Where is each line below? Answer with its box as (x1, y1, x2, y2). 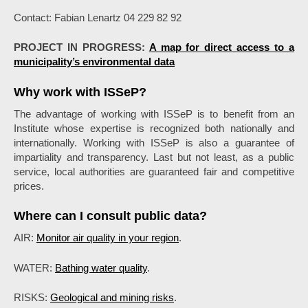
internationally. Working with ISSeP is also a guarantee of (14, 136, 294, 148)
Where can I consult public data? (14, 209, 207, 223)
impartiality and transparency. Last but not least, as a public (14, 151, 294, 163)
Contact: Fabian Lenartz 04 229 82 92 (14, 11, 181, 23)
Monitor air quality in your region (36, 232, 179, 244)
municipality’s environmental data (14, 56, 175, 68)
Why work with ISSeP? (14, 85, 146, 99)
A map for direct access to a (148, 41, 295, 54)
